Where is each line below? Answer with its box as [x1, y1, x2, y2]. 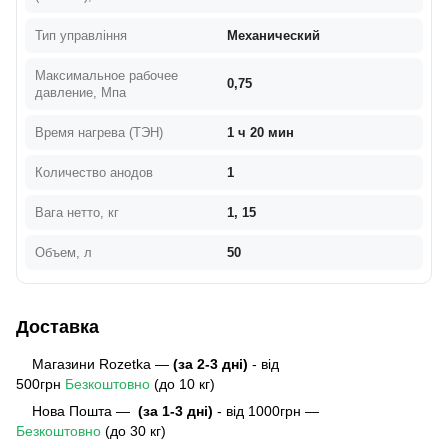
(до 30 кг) [105, 422, 170, 439]
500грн [16, 375, 65, 392]
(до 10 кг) [154, 375, 215, 392]
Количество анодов [35, 164, 153, 180]
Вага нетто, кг [35, 204, 119, 220]
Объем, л [35, 244, 92, 260]
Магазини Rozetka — [16, 355, 169, 372]
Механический [227, 27, 320, 43]
